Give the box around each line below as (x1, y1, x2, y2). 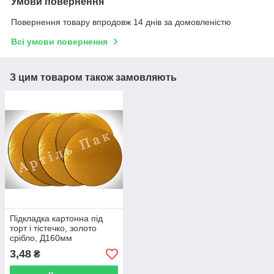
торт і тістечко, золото (10, 223, 97, 234)
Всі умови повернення (11, 36, 108, 46)
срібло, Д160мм (10, 233, 72, 243)
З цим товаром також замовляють (10, 72, 177, 83)
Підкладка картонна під (10, 213, 103, 224)
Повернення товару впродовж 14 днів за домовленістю (11, 17, 231, 27)
